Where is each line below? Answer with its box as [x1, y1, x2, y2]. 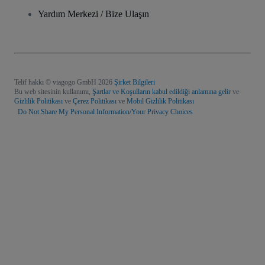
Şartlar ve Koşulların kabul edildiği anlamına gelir [92, 88, 232, 96]
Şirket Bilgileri [114, 78, 155, 87]
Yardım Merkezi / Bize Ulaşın [38, 9, 149, 20]
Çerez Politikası [73, 97, 117, 106]
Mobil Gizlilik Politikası [127, 97, 194, 106]
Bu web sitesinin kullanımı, [14, 88, 92, 96]
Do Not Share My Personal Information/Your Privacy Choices [14, 108, 193, 117]
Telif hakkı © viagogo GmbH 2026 [14, 78, 112, 87]
